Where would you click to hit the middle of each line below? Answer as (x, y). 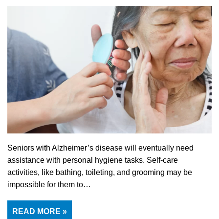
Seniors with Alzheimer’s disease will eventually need (100, 148)
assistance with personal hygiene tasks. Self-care (93, 160)
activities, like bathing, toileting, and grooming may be (100, 173)
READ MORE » (40, 212)
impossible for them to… (50, 185)
